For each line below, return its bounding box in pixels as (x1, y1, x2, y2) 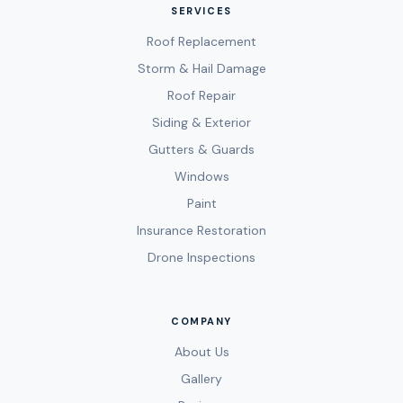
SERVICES (171, 4, 232, 18)
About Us (174, 344, 229, 361)
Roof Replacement (147, 33, 256, 50)
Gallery (181, 371, 222, 388)
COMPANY (171, 315, 232, 328)
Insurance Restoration (137, 222, 266, 239)
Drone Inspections (148, 249, 255, 266)
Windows (174, 168, 229, 185)
